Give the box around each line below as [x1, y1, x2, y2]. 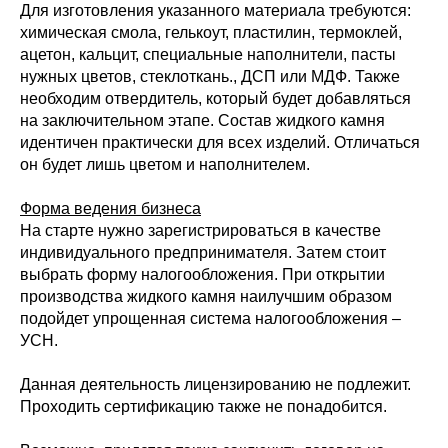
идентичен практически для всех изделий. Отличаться [20, 134, 420, 152]
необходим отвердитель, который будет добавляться [20, 90, 411, 108]
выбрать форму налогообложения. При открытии [20, 266, 385, 284]
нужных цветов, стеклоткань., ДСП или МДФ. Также [20, 68, 400, 86]
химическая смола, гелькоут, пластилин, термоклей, [20, 24, 402, 42]
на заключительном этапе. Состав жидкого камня [20, 112, 385, 130]
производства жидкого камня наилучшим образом [20, 288, 392, 306]
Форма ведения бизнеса [20, 200, 201, 218]
